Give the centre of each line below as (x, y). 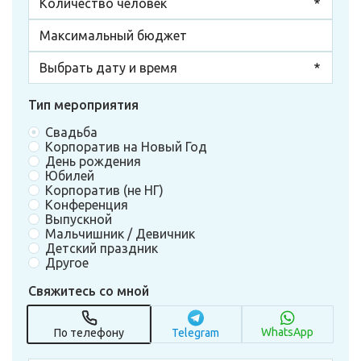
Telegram (196, 333)
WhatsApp (287, 332)
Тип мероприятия (83, 105)
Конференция (87, 205)
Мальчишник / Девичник (120, 234)
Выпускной (79, 219)
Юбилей (70, 176)
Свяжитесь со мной (89, 291)
